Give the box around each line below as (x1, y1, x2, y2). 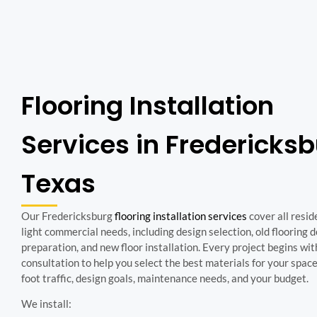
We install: (21, 297, 71, 310)
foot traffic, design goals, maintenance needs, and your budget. (21, 271, 309, 284)
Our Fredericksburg (21, 209, 115, 222)
